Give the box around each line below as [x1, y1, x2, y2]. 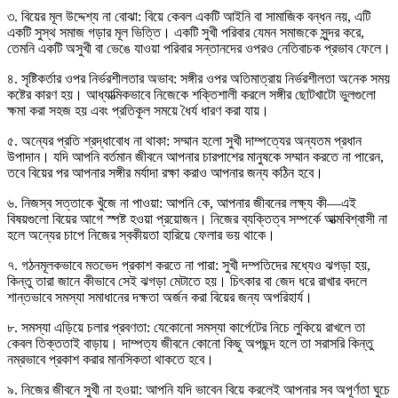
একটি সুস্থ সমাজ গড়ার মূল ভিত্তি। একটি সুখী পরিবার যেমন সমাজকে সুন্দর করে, [7, 24, 364, 40]
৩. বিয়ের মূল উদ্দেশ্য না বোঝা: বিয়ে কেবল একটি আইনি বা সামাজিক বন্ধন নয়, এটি [7, 8, 370, 24]
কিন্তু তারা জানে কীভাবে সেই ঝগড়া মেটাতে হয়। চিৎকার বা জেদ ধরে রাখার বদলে [7, 273, 367, 289]
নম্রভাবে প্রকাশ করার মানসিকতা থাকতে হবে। [7, 351, 214, 367]
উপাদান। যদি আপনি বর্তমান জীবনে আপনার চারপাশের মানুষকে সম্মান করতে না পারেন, [7, 148, 384, 164]
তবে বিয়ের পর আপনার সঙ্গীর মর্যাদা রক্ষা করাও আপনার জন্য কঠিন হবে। [7, 164, 323, 180]
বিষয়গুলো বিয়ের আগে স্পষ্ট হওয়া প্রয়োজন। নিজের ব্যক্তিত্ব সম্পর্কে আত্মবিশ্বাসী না [7, 211, 387, 227]
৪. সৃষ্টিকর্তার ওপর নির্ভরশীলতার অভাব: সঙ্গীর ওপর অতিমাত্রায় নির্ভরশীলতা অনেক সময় [7, 70, 390, 86]
